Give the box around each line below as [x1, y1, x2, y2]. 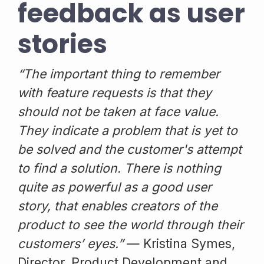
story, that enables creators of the [18, 197, 217, 213]
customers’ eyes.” [18, 235, 123, 251]
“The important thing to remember [18, 65, 220, 81]
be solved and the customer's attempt [18, 141, 242, 157]
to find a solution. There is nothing [18, 160, 221, 176]
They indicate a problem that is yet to [18, 122, 237, 138]
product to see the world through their [18, 216, 243, 232]
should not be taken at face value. [18, 103, 219, 119]
